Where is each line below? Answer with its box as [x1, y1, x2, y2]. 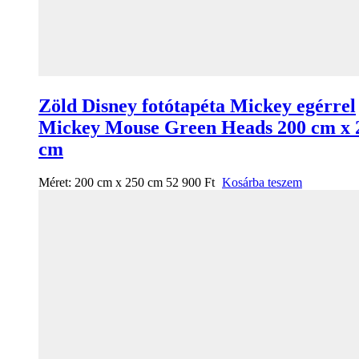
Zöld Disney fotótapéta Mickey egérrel [38, 95, 356, 116]
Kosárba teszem [222, 175, 302, 190]
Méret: [38, 175, 75, 190]
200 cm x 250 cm [75, 175, 163, 190]
